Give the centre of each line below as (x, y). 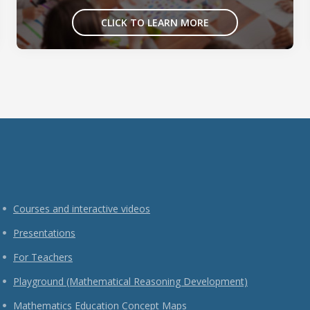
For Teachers (43, 257)
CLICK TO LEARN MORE (155, 22)
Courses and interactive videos (82, 208)
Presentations (44, 232)
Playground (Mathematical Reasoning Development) (130, 281)
